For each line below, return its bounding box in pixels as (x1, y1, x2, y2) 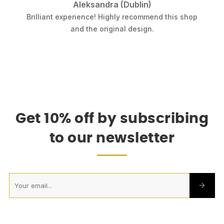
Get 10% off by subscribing (15, 112, 208, 126)
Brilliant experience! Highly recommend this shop (26, 12, 197, 21)
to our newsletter (49, 131, 175, 146)
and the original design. (70, 24, 154, 33)
